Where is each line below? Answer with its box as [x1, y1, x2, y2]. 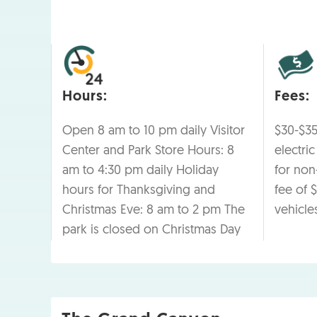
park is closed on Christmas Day [62, 223, 241, 237]
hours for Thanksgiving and [62, 183, 215, 197]
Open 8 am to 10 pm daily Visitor [62, 124, 245, 138]
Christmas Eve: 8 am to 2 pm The [62, 203, 245, 217]
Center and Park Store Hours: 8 [62, 144, 234, 158]
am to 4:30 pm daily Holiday [62, 163, 219, 178]
